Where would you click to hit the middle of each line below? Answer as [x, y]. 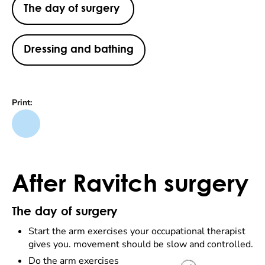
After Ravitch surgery [130, 182]
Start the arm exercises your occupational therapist [137, 231]
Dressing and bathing [79, 50]
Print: [22, 103]
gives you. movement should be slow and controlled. [141, 244]
